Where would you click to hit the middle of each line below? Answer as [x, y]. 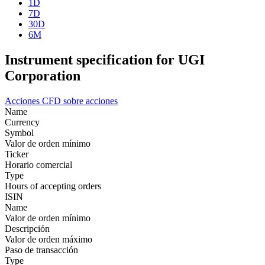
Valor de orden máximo [49, 239]
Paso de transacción [41, 250]
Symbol [19, 132]
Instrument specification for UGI [105, 59]
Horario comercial [38, 164]
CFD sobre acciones [80, 101]
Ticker [17, 154]
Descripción [27, 228]
